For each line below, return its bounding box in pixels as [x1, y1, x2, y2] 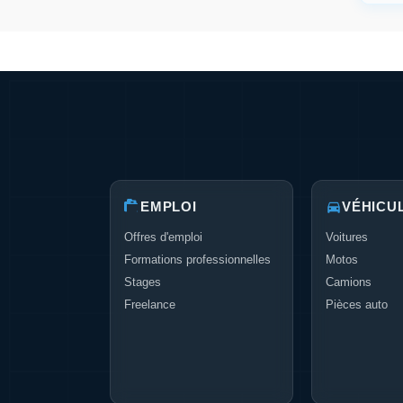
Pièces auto [326, 298, 388, 311]
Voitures [326, 230, 368, 244]
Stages [124, 275, 161, 289]
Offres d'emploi [124, 230, 202, 244]
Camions [326, 275, 372, 289]
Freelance [124, 298, 175, 311]
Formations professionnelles [124, 253, 271, 266]
